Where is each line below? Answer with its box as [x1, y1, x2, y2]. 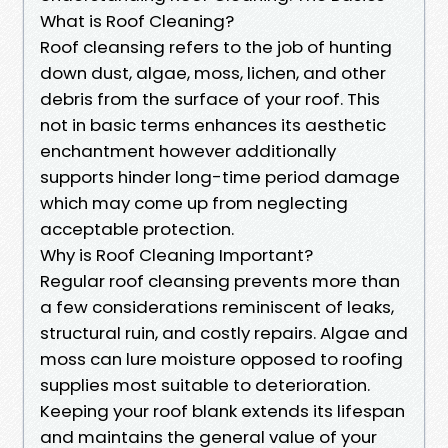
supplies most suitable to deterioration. [40, 372, 370, 397]
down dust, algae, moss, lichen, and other [40, 60, 386, 85]
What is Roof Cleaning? [40, 8, 234, 33]
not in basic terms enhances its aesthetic [40, 112, 386, 137]
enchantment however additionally [40, 138, 336, 163]
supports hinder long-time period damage [40, 164, 400, 189]
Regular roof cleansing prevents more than [40, 268, 400, 293]
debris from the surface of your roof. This [40, 86, 380, 111]
